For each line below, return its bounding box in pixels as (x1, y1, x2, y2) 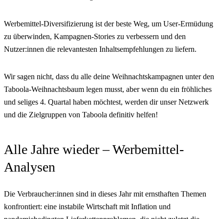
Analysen (4, 159, 55, 175)
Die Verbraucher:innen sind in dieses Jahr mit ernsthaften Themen (4, 190, 206, 198)
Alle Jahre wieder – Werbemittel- (4, 142, 184, 157)
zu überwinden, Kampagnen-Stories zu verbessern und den (4, 32, 186, 41)
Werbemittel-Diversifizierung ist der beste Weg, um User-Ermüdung (4, 20, 213, 28)
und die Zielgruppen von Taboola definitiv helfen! (4, 110, 158, 119)
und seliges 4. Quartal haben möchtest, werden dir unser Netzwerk (4, 98, 209, 107)
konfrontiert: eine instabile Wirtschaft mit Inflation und (4, 202, 171, 211)
